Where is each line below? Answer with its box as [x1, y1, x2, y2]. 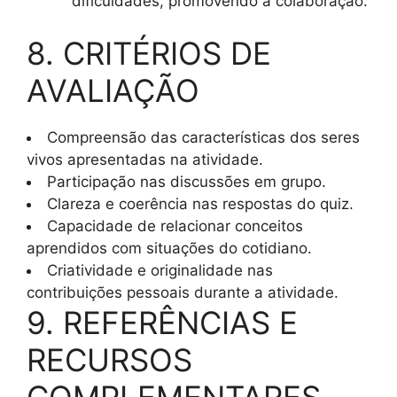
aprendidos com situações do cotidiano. [27, 239, 312, 258]
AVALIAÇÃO [27, 72, 199, 110]
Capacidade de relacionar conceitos [47, 217, 303, 236]
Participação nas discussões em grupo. [47, 173, 326, 191]
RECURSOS [27, 341, 192, 379]
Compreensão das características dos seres [47, 128, 360, 147]
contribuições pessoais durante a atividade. [27, 284, 339, 302]
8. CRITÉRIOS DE [27, 35, 271, 73]
